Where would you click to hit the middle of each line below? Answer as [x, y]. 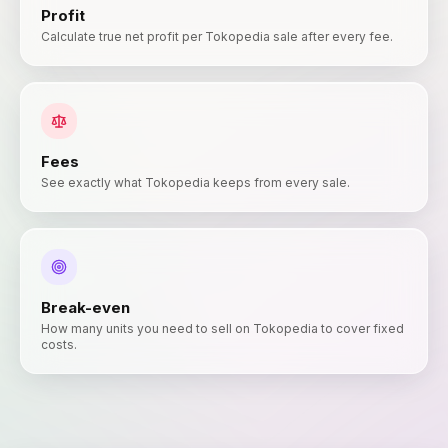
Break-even [85, 307]
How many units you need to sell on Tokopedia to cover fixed [222, 328]
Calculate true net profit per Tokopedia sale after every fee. [217, 36]
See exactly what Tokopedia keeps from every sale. [195, 182]
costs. [59, 344]
